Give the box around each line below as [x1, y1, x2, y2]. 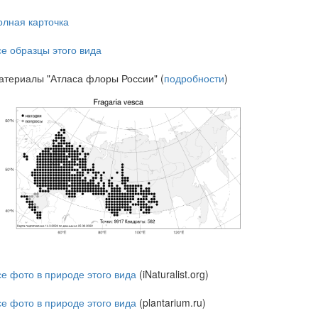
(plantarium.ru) [136, 295, 206, 309]
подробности [164, 71, 224, 85]
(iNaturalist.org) [136, 266, 209, 281]
